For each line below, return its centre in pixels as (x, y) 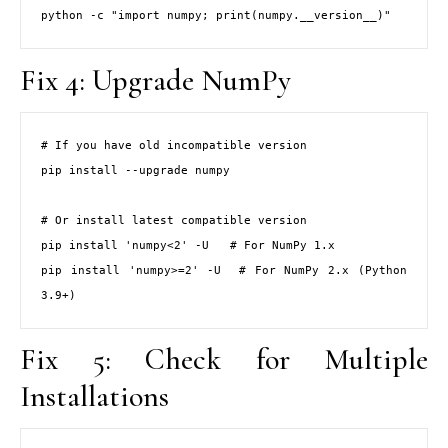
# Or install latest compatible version (174, 220)
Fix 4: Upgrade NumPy (155, 80)
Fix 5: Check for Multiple (224, 360)
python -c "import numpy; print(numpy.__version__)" (216, 15)
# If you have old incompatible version (174, 145)
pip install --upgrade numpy (135, 170)
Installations (94, 397)
